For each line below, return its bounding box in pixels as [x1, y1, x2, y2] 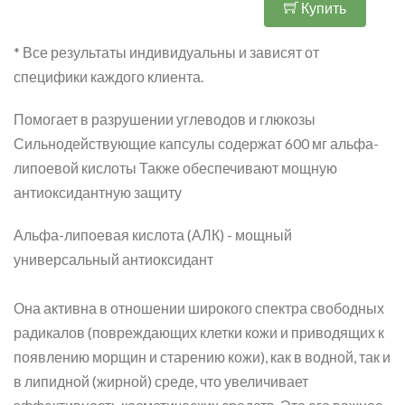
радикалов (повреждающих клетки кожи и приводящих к [14, 324, 384, 341]
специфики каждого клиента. [14, 68, 203, 85]
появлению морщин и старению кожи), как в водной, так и [14, 348, 391, 365]
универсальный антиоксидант [14, 250, 216, 268]
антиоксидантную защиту [14, 184, 182, 201]
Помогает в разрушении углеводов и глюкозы [14, 110, 316, 127]
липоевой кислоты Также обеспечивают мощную [14, 159, 337, 176]
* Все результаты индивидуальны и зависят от [14, 43, 319, 61]
